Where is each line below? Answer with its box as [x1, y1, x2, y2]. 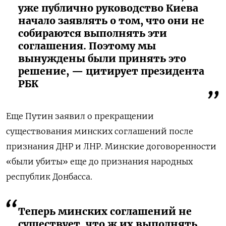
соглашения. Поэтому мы [18, 39, 156, 52]
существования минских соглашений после [6, 126, 193, 136]
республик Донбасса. [6, 171, 92, 182]
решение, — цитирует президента [18, 65, 204, 77]
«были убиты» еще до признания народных [6, 156, 193, 166]
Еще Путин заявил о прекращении [6, 110, 154, 121]
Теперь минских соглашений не [18, 205, 192, 217]
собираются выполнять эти [18, 27, 167, 39]
